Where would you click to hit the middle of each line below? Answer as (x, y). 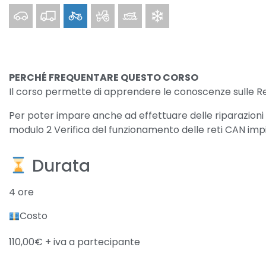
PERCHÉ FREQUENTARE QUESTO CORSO (104, 77)
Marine (134, 10)
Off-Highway (120, 10)
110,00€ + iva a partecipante (75, 242)
